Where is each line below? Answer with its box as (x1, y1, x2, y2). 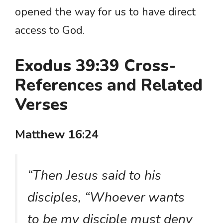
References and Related (15, 74, 203, 97)
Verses (15, 94, 68, 116)
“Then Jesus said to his (27, 166, 161, 185)
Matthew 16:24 (15, 126, 99, 143)
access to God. (15, 23, 85, 38)
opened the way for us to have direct (15, 4, 196, 20)
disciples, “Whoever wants (27, 188, 185, 207)
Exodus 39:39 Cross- (15, 55, 176, 78)
